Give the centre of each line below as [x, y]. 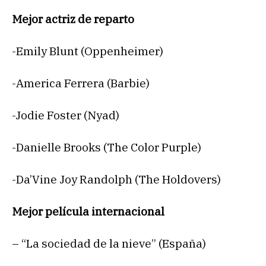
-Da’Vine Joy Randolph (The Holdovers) [116, 180]
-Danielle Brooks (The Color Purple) [107, 148]
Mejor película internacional [88, 212]
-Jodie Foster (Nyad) [66, 115]
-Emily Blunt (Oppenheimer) [88, 51]
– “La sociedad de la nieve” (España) [109, 244]
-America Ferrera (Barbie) [81, 83]
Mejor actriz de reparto [73, 19]
